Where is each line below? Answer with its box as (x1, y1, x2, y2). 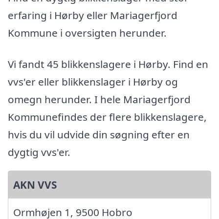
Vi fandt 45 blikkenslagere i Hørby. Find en (8, 57, 208, 71)
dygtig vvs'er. (8, 145, 70, 159)
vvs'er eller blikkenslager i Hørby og (8, 74, 178, 88)
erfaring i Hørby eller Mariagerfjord (8, 8, 177, 22)
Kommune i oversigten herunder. (8, 25, 167, 40)
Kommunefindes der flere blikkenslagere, (8, 109, 207, 124)
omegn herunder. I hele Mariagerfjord (8, 92, 191, 106)
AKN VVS (13, 177, 57, 192)
